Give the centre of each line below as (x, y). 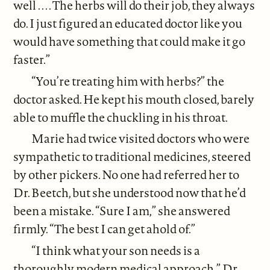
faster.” (32, 59)
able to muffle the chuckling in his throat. (121, 117)
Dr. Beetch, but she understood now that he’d (130, 193)
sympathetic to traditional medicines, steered (132, 157)
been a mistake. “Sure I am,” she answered (122, 211)
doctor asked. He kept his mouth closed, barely (134, 99)
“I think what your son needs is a (116, 251)
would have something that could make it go (130, 41)
